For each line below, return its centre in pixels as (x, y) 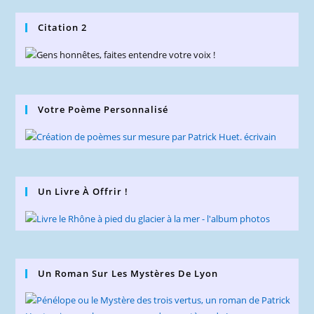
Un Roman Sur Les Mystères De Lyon (128, 273)
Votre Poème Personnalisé (103, 109)
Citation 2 (63, 27)
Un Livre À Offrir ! (83, 191)
